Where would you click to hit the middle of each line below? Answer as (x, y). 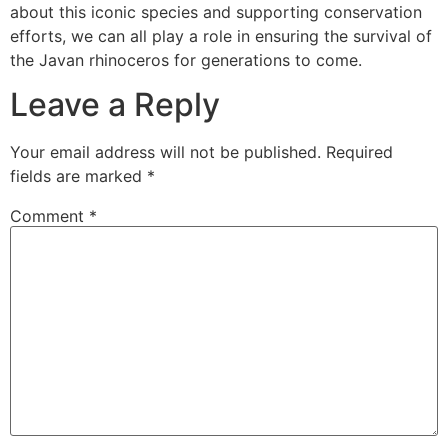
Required (359, 152)
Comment (49, 216)
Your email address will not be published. (165, 152)
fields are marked (78, 176)
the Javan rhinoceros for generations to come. (186, 59)
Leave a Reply (115, 105)
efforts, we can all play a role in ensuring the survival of (221, 35)
